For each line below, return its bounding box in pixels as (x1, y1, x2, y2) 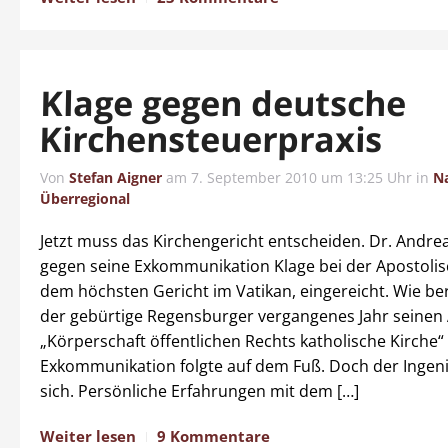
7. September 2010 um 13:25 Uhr (191, 168, 412, 187)
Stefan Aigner (69, 168, 162, 187)
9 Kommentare (157, 426, 270, 446)
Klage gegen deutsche (39, 80, 407, 126)
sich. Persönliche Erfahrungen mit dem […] (40, 380, 359, 402)
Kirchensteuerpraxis (39, 116, 384, 162)
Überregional (40, 189, 130, 208)
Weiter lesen (40, 426, 136, 446)
